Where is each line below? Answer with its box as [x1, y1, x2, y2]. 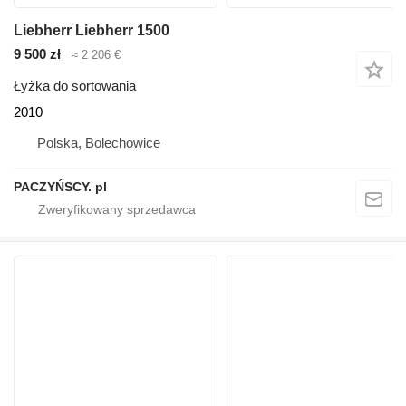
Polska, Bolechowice [37, 134, 160, 150]
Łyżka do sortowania [14, 77, 136, 93]
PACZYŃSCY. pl [14, 179, 107, 194]
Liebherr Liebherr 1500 [14, 23, 169, 39]
